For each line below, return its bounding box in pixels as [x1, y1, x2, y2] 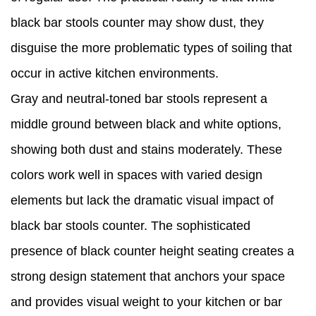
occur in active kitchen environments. [11, 66, 219, 81]
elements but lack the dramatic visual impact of [11, 193, 274, 208]
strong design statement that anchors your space [11, 269, 285, 284]
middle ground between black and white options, [11, 117, 281, 132]
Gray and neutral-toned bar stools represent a [11, 92, 267, 107]
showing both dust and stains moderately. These [11, 142, 282, 157]
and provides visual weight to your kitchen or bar [11, 295, 282, 310]
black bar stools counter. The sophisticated [11, 219, 250, 233]
